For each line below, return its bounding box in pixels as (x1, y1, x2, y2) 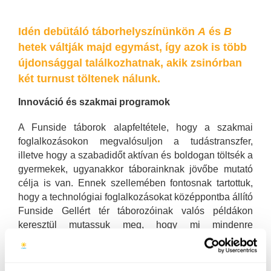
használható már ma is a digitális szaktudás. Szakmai (18, 233, 253, 244)
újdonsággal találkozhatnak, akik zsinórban (18, 56, 242, 69)
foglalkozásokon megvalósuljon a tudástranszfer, (18, 136, 253, 147)
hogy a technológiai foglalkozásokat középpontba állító (18, 192, 253, 203)
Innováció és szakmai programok (18, 97, 170, 107)
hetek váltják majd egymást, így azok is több (18, 41, 247, 53)
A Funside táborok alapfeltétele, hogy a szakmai (18, 122, 253, 133)
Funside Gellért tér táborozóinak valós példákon (18, 206, 253, 217)
